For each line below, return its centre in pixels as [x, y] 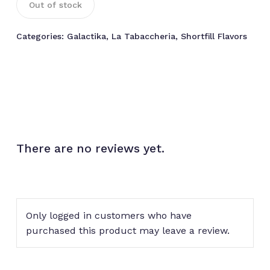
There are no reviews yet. [90, 148]
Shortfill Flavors [214, 36]
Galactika [86, 36]
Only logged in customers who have [108, 215]
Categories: [41, 36]
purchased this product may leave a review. [127, 230]
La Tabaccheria [143, 36]
